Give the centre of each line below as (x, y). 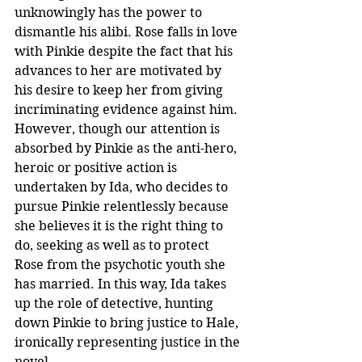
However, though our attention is (119, 128)
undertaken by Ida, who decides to (123, 187)
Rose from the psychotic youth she (122, 264)
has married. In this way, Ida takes (122, 284)
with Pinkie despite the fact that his (125, 51)
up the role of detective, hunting (116, 303)
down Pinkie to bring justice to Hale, (128, 322)
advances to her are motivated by (120, 70)
